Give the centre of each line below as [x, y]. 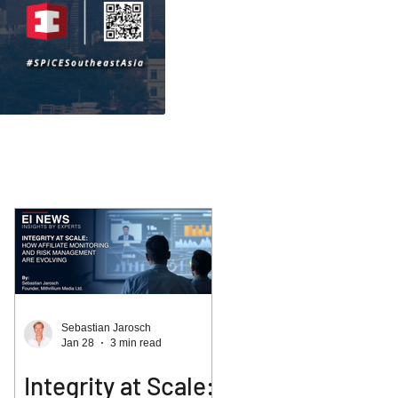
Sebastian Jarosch [106, 328]
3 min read [136, 342]
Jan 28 [78, 342]
